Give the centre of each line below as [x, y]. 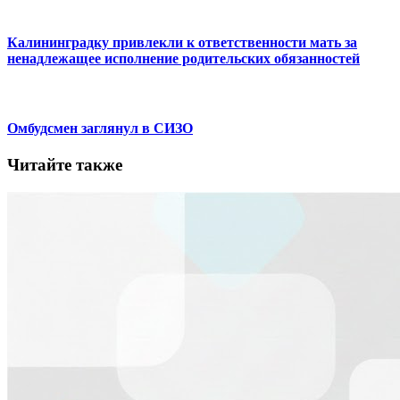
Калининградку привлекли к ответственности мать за [182, 42]
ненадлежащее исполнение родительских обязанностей [183, 58]
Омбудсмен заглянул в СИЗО [100, 129]
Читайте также [65, 165]
